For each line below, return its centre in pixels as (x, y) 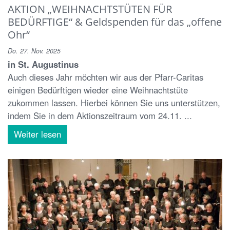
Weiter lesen (37, 134)
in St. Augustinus (43, 64)
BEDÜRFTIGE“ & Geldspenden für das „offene (115, 21)
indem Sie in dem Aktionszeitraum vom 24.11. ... (100, 115)
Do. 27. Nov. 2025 (34, 51)
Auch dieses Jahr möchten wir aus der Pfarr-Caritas (106, 77)
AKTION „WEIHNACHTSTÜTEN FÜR (90, 8)
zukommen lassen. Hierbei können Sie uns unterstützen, (114, 102)
